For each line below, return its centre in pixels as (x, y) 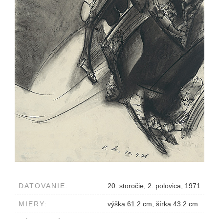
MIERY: (33, 204)
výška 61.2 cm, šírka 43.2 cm (153, 204)
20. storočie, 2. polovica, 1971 (154, 186)
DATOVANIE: (44, 186)
